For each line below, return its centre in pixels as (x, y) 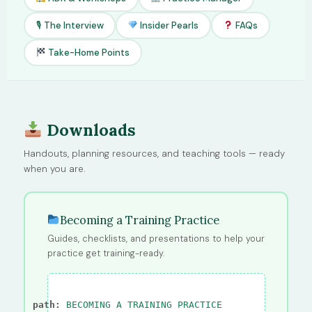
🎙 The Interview (70, 25)
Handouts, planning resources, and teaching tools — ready (154, 154)
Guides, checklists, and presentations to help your (156, 238)
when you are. (54, 169)
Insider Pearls (169, 25)
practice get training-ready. (106, 253)
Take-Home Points (88, 52)
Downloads (89, 130)
